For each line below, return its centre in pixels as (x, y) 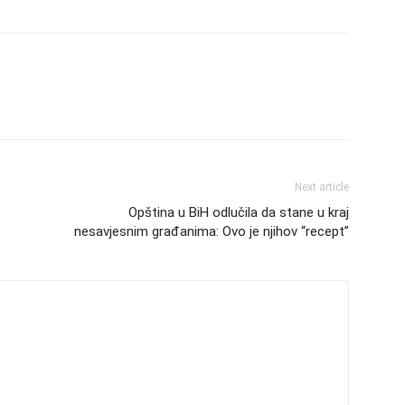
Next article (322, 187)
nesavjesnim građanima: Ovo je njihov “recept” (212, 231)
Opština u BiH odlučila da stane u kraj (239, 212)
